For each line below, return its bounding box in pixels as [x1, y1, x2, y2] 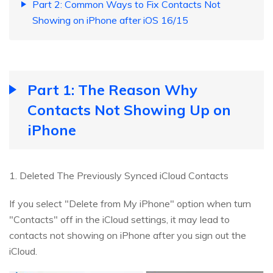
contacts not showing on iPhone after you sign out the [9, 229, 246, 242]
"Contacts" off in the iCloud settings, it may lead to [9, 213, 230, 226]
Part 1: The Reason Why [27, 80, 197, 99]
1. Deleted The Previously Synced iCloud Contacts [9, 169, 229, 182]
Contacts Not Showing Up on [27, 101, 231, 119]
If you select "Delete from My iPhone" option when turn [9, 197, 251, 210]
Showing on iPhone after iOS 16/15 [32, 14, 188, 27]
